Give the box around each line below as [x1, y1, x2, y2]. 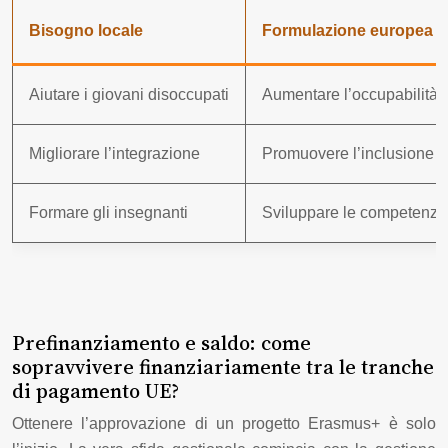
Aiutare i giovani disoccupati [29, 85, 229, 103]
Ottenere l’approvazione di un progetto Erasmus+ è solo [12, 414, 436, 432]
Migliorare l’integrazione [29, 144, 200, 162]
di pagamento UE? [12, 376, 179, 405]
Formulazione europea [262, 21, 433, 39]
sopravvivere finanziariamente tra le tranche [12, 352, 434, 381]
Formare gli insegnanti [29, 203, 188, 221]
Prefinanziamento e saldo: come [12, 328, 311, 357]
